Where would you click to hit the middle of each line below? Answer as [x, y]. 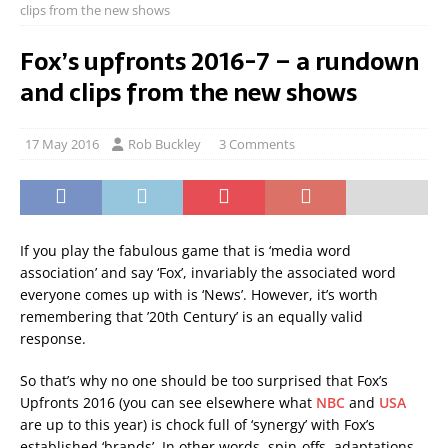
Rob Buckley [164, 144]
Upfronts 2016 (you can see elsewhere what [168, 402]
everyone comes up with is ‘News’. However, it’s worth [199, 294]
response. [53, 338]
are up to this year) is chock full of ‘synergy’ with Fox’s [197, 424]
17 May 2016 [62, 144]
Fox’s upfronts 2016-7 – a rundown [219, 61]
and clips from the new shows [188, 92]
